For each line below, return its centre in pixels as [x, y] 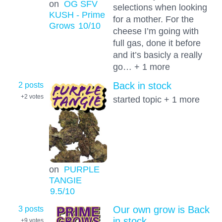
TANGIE [65, 180]
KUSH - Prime [77, 15]
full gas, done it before [157, 43]
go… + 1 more [141, 66]
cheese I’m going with [156, 31]
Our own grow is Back [161, 209]
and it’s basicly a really [157, 55]
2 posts [31, 85]
